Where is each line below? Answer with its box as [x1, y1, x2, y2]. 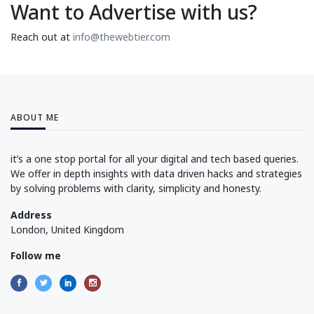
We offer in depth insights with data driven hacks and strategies [11, 166, 302, 180]
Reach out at [11, 29, 73, 43]
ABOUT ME [11, 111, 59, 123]
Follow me [11, 249, 61, 263]
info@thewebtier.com [73, 29, 170, 43]
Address [11, 207, 52, 221]
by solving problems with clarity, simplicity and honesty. [11, 181, 261, 195]
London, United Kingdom [11, 222, 124, 236]
